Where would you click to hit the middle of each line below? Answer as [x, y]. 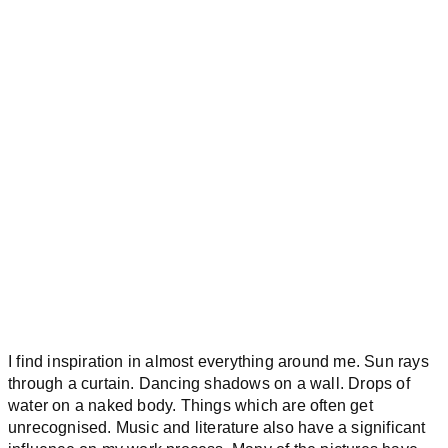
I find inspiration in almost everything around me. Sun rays [218, 361]
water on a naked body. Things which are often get [190, 405]
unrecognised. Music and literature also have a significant [217, 427]
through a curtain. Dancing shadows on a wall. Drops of [209, 383]
